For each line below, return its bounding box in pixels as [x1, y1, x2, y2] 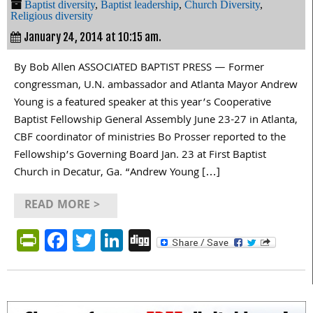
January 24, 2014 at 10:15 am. [24, 29, 161, 44]
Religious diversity [10, 9, 93, 22]
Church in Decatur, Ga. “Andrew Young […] [14, 163, 220, 182]
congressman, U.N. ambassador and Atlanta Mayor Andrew [14, 76, 298, 95]
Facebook [67, 221, 160, 258]
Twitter [95, 221, 163, 258]
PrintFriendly [39, 221, 163, 258]
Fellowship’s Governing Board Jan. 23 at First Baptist [14, 146, 266, 165]
